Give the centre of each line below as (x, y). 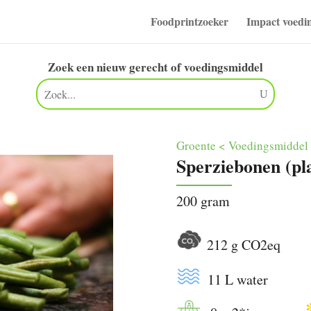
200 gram (203, 201)
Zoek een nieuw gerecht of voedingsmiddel (155, 67)
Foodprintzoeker (190, 21)
